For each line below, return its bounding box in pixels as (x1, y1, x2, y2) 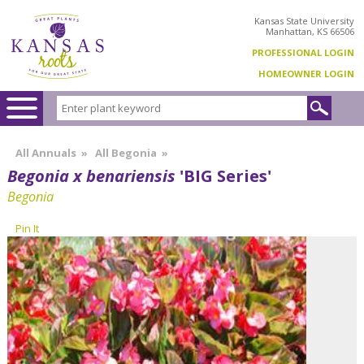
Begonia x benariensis (7, 163, 175, 187)
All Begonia (95, 145, 157, 160)
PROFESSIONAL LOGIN (252, 45, 354, 58)
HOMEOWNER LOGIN (258, 67, 354, 80)
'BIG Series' (175, 163, 271, 187)
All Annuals (15, 145, 76, 160)
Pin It (15, 220, 39, 236)
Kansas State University (254, 14, 354, 27)
